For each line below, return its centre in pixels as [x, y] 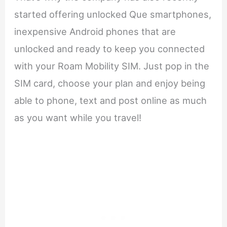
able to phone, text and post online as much [111, 100]
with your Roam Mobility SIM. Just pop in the [112, 66]
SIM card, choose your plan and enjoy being [110, 83]
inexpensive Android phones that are [95, 31]
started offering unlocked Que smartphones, [113, 14]
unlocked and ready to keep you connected [110, 48]
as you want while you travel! [78, 117]
